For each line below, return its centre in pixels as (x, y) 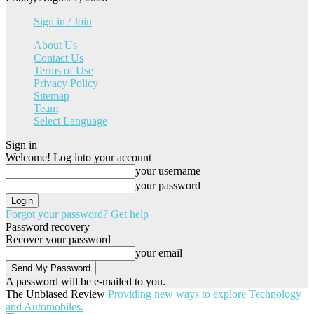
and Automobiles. (45, 307)
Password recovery (48, 227)
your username (168, 171)
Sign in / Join (63, 21)
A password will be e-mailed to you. (86, 281)
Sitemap (52, 96)
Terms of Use (63, 70)
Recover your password (58, 239)
